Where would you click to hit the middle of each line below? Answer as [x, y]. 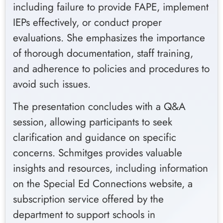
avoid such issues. [52, 84]
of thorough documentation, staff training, [103, 53]
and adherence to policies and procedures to [111, 68]
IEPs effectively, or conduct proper [87, 22]
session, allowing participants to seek [93, 122]
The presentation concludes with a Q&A [99, 107]
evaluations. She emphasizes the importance [109, 38]
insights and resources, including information [111, 168]
